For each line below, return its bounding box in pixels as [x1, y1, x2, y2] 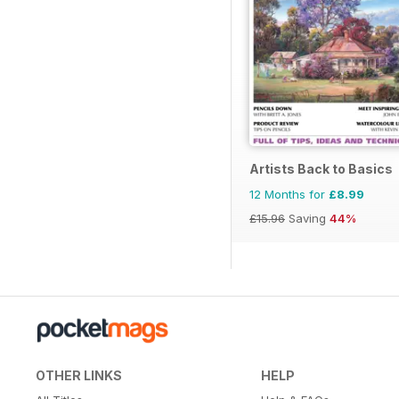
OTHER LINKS [36, 367, 122, 383]
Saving [285, 210, 330, 225]
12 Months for [249, 186, 329, 201]
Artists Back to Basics [249, 160, 393, 176]
